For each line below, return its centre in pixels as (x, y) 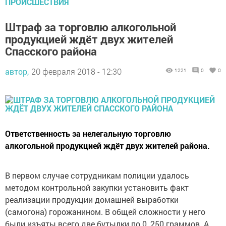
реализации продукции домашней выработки (92, 199)
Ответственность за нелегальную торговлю (88, 133)
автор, (17, 71)
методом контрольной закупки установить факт (97, 187)
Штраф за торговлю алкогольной (91, 27)
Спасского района (51, 51)
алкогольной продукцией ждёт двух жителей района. (107, 145)
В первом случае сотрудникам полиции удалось (97, 175)
